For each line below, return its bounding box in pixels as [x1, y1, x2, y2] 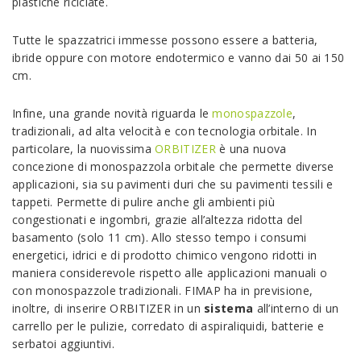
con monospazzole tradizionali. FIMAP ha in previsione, [12, 283, 313, 299]
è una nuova [215, 141, 287, 157]
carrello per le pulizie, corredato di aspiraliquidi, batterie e [12, 318, 324, 334]
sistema [204, 301, 254, 317]
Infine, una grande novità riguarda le [12, 106, 213, 122]
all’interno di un [253, 301, 339, 317]
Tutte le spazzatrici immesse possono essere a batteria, [12, 32, 318, 48]
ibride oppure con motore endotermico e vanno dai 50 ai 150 [12, 50, 345, 66]
